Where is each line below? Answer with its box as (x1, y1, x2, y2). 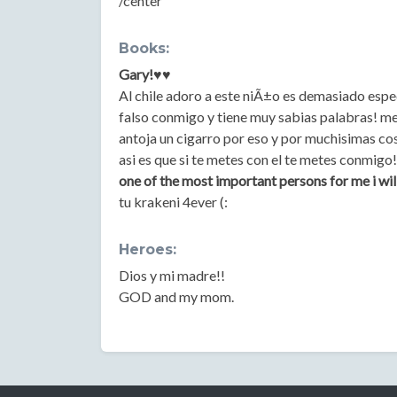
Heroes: (119, 241, 176, 258)
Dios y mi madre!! (119, 267, 225, 284)
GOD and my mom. (119, 288, 234, 305)
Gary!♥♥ (119, 66, 171, 82)
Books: (119, 40, 169, 57)
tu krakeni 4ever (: (119, 193, 228, 210)
